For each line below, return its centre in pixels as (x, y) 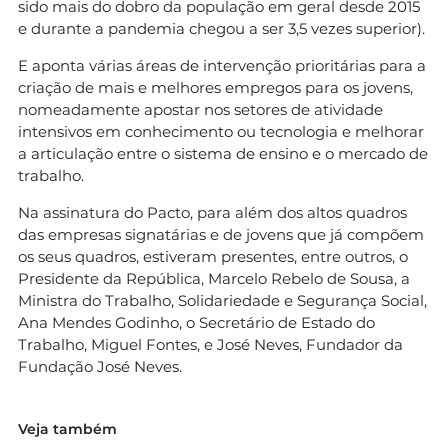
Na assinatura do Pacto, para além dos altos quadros (212, 212)
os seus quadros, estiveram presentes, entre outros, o (213, 256)
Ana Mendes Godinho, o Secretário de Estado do (196, 322)
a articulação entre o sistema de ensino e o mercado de (223, 153)
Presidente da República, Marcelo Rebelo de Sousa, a (214, 278)
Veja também (67, 428)
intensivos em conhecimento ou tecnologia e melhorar (221, 131)
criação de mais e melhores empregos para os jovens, (215, 87)
